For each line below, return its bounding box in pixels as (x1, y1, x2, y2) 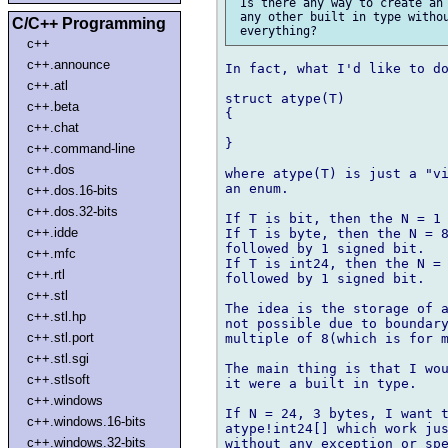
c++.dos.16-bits (27, 182, 119, 198)
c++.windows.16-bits (27, 413, 147, 429)
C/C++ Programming (12, 14, 166, 32)
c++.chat (27, 119, 80, 135)
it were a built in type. (225, 376, 417, 392)
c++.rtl (27, 266, 66, 282)
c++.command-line (27, 140, 136, 156)
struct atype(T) (225, 91, 345, 107)
